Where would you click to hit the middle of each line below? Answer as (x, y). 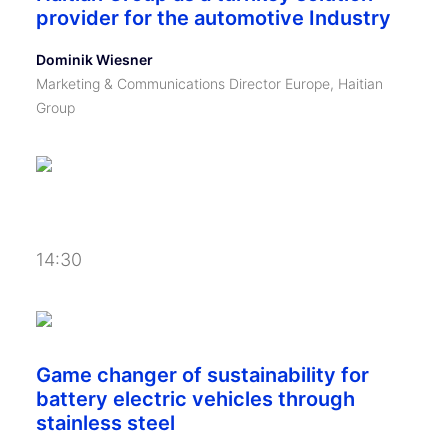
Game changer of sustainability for (202, 375)
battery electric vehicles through (195, 399)
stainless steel (105, 423)
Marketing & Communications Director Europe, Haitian (209, 83)
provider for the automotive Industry (213, 18)
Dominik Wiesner (94, 59)
